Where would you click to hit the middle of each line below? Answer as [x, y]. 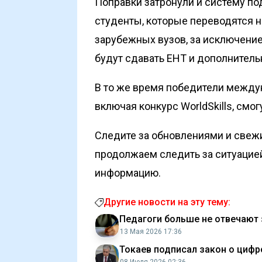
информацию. [128, 173]
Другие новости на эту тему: [167, 202]
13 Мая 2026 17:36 [151, 232]
